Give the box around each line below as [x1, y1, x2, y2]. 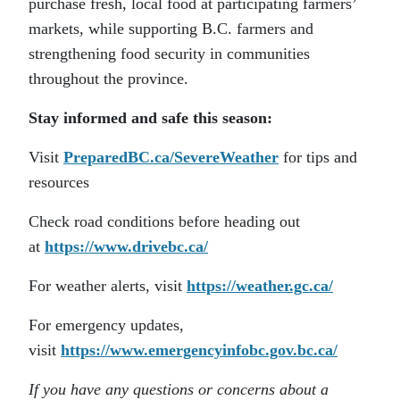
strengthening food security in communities [29, 45, 310, 63]
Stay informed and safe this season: [29, 109, 272, 128]
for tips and [279, 148, 357, 167]
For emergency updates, [29, 316, 184, 335]
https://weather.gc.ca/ [187, 277, 333, 296]
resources [29, 173, 89, 192]
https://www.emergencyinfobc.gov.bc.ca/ [61, 341, 337, 360]
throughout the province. [29, 70, 188, 88]
